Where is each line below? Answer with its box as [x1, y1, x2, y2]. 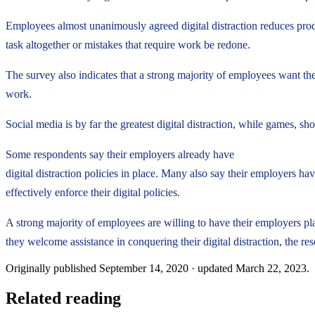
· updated [191, 262, 236, 274]
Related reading [6, 288, 121, 307]
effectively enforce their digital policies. [6, 186, 180, 198]
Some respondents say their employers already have [6, 148, 234, 160]
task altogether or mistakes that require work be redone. [6, 38, 250, 51]
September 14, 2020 [99, 262, 188, 274]
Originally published [6, 262, 96, 274]
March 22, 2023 [236, 262, 307, 274]
